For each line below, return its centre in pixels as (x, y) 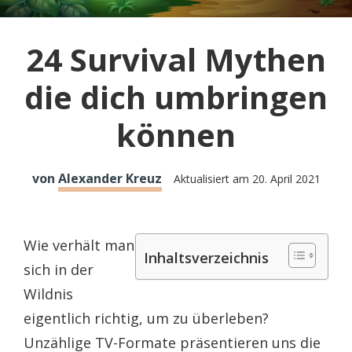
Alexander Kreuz (110, 178)
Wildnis (48, 293)
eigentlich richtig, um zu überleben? (146, 318)
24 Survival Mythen (176, 59)
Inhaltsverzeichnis (206, 257)
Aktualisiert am (213, 178)
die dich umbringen (176, 97)
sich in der (59, 269)
